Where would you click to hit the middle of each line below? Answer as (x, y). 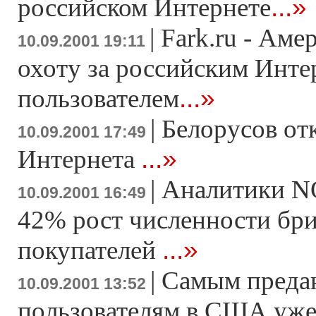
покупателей (90, 250)
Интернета (79, 159)
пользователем (98, 98)
